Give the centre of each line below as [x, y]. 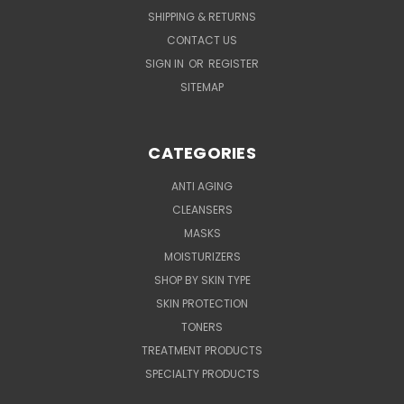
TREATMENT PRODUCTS [202, 351]
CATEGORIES [202, 153]
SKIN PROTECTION [202, 304]
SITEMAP [202, 87]
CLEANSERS [202, 210]
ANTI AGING [202, 187]
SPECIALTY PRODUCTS [202, 374]
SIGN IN [166, 64]
